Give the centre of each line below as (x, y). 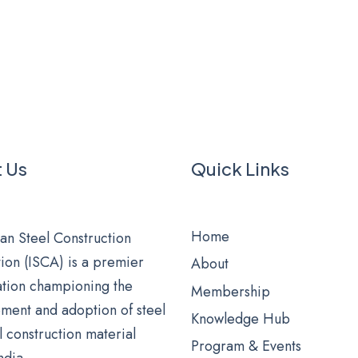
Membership (231, 291)
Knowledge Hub (241, 318)
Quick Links (240, 169)
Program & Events (246, 346)
